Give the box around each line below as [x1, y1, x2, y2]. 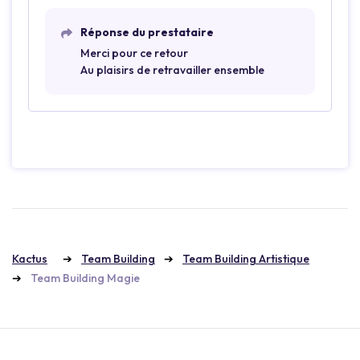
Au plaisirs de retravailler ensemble [80, 62, 264, 77]
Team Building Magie [31, 270, 140, 285]
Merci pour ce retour [80, 45, 188, 60]
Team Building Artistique [182, 251, 309, 266]
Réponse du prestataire [80, 24, 214, 39]
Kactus [12, 251, 47, 266]
